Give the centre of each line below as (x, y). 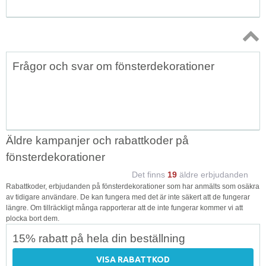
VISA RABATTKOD (133, 259)
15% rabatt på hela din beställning (99, 238)
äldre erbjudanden (213, 174)
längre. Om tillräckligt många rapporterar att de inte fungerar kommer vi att (124, 208)
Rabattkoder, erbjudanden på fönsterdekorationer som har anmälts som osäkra (133, 186)
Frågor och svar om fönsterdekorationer (113, 66)
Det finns (150, 174)
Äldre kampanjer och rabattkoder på (97, 140)
